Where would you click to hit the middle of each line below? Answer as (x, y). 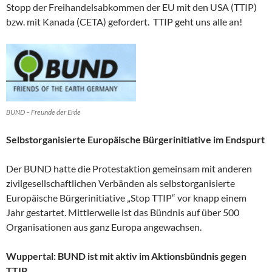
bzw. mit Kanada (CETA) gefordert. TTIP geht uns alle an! (124, 21)
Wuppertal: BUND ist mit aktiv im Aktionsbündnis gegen (126, 256)
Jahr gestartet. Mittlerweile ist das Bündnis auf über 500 (123, 212)
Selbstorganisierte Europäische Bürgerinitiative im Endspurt (135, 139)
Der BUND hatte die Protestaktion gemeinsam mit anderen (129, 168)
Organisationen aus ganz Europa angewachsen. (104, 226)
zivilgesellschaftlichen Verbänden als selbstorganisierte (121, 183)
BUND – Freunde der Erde (43, 112)
